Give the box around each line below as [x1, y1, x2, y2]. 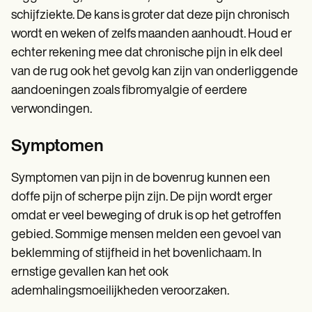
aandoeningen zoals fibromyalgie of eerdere [11, 84, 247, 98]
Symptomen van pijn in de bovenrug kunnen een [11, 172, 270, 186]
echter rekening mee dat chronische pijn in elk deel [11, 47, 283, 61]
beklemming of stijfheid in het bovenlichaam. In [11, 247, 262, 261]
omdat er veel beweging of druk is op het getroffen [11, 210, 281, 224]
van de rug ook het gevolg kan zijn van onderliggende [11, 65, 298, 79]
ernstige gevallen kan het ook [11, 266, 169, 280]
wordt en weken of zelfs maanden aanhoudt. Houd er [11, 28, 292, 42]
